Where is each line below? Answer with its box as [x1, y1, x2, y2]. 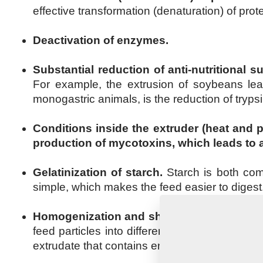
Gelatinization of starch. [33, 166, 167, 178]
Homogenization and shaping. [33, 210, 195, 222]
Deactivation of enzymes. [33, 33, 168, 46]
